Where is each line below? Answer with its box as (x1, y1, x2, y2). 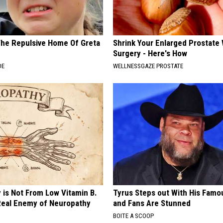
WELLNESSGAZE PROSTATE (113, 62, 184, 70)
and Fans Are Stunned (113, 198, 191, 209)
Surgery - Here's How (113, 48, 188, 59)
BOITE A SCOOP (113, 212, 154, 220)
